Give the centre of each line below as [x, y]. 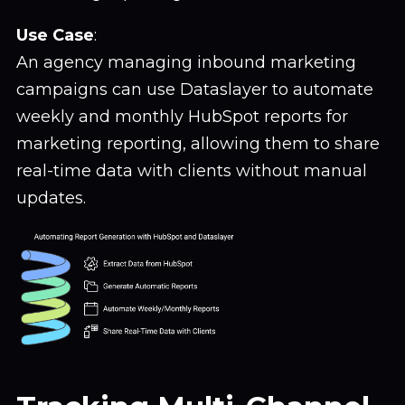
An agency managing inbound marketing [186, 62]
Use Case [55, 35]
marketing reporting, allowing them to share [198, 144]
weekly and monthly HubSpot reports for [182, 117]
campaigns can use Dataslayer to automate [195, 89]
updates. [51, 198]
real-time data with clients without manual [192, 171]
